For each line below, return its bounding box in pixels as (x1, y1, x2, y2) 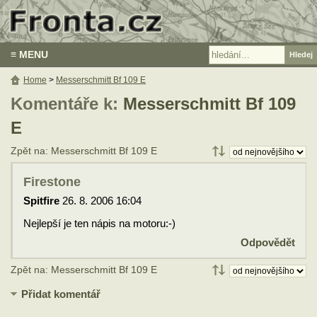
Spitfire (23, 195, 59, 207)
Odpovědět (241, 236, 295, 248)
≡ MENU (11, 49, 48, 60)
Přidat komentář (21, 288, 100, 300)
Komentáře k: (11, 94, 123, 113)
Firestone (23, 175, 81, 189)
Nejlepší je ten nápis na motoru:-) (23, 217, 175, 229)
